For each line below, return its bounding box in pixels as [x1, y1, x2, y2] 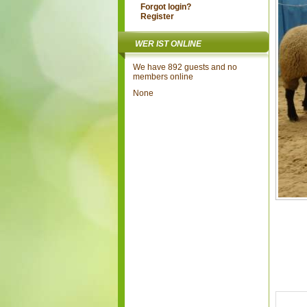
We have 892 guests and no [133, 62, 237, 72]
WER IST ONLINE [135, 39, 201, 49]
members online [133, 72, 193, 82]
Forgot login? [140, 2, 191, 12]
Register [140, 12, 174, 21]
